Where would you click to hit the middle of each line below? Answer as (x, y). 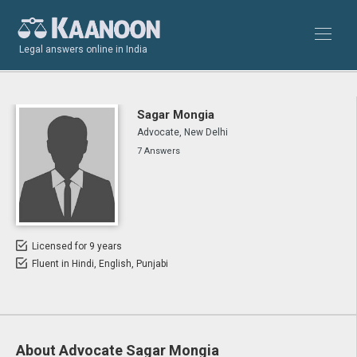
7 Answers (159, 151)
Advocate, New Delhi (182, 132)
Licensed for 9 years (77, 246)
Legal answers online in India (83, 49)
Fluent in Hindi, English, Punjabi (100, 263)
